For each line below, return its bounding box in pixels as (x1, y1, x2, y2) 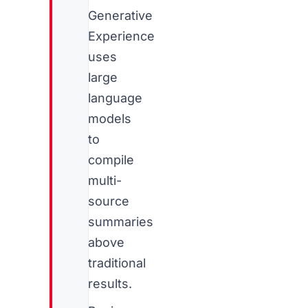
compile (87, 153, 134, 167)
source (87, 194, 129, 208)
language (87, 91, 142, 105)
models (87, 111, 131, 126)
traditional (87, 256, 146, 270)
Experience (87, 29, 155, 43)
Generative (87, 8, 153, 23)
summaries (87, 214, 153, 229)
